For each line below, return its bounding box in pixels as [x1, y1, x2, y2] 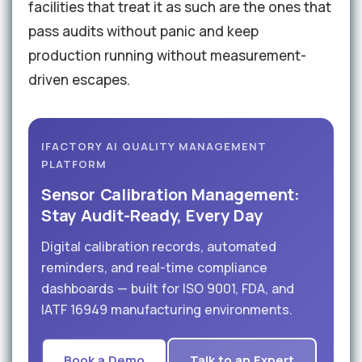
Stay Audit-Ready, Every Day [41, 204, 263, 227]
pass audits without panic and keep [28, 22, 259, 41]
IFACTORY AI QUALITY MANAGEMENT [41, 139, 267, 154]
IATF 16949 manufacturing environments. [41, 301, 293, 319]
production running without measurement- [28, 46, 306, 65]
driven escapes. [28, 70, 130, 90]
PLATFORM [41, 157, 107, 172]
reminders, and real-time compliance [41, 259, 267, 277]
